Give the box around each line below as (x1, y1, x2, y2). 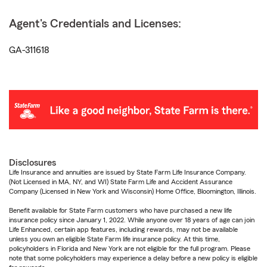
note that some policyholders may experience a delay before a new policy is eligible (9, 254, 257, 262)
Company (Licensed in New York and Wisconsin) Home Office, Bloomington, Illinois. (9, 187, 256, 195)
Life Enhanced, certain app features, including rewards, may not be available (9, 225, 238, 233)
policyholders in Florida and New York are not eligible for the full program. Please (9, 244, 250, 252)
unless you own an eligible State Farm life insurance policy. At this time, (9, 235, 220, 243)
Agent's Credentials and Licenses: (9, 18, 181, 30)
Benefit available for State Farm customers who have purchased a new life (9, 206, 232, 214)
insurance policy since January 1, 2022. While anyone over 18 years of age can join (9, 216, 254, 223)
